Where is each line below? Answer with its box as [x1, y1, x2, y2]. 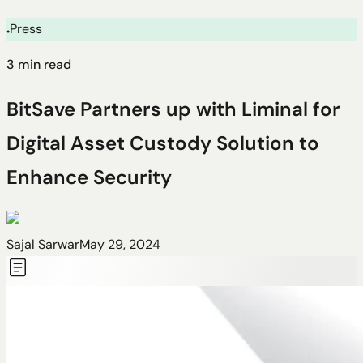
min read [15, 56, 71, 73]
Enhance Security [6, 164, 172, 190]
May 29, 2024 [79, 235, 160, 253]
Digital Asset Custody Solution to [6, 130, 319, 156]
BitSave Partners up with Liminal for [6, 96, 340, 122]
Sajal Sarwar [6, 235, 79, 253]
